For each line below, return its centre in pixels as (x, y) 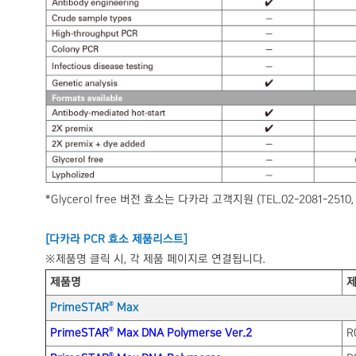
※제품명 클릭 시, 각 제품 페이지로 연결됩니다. (155, 259)
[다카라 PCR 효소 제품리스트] (116, 239)
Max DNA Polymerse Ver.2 (183, 333)
